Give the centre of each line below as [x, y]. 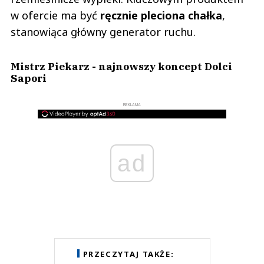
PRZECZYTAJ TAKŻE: [128, 254]
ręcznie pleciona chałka [161, 15]
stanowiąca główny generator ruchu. [103, 32]
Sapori [29, 78]
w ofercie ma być [55, 15]
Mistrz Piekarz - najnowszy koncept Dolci [121, 66]
